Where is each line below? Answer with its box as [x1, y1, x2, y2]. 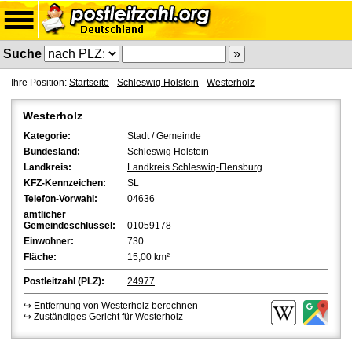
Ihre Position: [11, 77, 69, 88]
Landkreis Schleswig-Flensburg [127, 162, 262, 173]
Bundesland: [24, 146, 80, 157]
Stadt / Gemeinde [127, 130, 201, 141]
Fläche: [24, 251, 57, 262]
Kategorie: [24, 130, 71, 141]
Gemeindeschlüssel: [24, 220, 115, 231]
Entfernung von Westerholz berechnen [34, 300, 198, 311]
